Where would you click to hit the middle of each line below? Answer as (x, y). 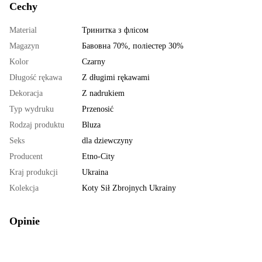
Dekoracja (26, 94)
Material (23, 30)
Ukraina (95, 173)
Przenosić (98, 109)
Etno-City (98, 157)
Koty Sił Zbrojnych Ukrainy (129, 188)
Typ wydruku (32, 109)
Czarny (94, 62)
